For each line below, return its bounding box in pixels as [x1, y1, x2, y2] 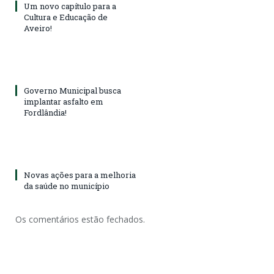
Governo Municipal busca [24, 85, 121, 96]
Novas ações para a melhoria [24, 169, 136, 180]
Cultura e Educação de [24, 12, 108, 23]
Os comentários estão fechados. [15, 213, 145, 225]
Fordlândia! [24, 107, 67, 118]
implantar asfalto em [24, 96, 103, 107]
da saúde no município [24, 180, 109, 191]
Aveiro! [24, 23, 52, 34]
